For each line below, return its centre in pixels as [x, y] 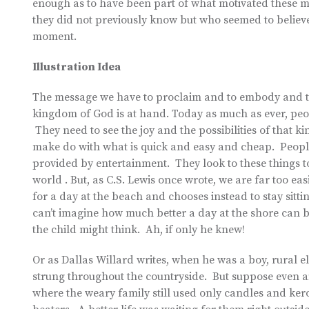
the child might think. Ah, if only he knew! [139, 230]
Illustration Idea [77, 67]
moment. [54, 37]
